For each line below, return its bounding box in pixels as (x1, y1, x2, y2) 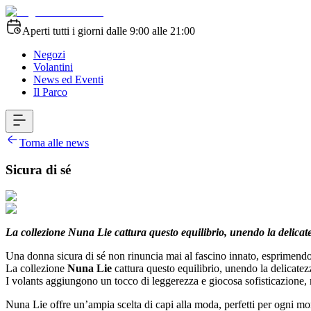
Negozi (33, 49, 65, 60)
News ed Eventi (33, 74, 103, 85)
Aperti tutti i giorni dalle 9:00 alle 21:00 (22, 25, 195, 37)
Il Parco (33, 86, 67, 98)
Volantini (33, 61, 73, 73)
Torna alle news (19, 137, 89, 149)
